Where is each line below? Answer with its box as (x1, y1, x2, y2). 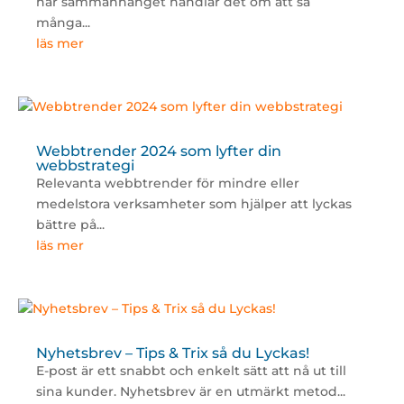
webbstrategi (35, 157, 134, 175)
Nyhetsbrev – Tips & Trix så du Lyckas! (35, 344, 309, 363)
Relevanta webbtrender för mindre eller (35, 175, 299, 192)
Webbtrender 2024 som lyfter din (35, 142, 281, 161)
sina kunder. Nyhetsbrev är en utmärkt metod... (35, 383, 345, 400)
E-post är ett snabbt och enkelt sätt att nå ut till (35, 363, 346, 380)
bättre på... (35, 216, 105, 234)
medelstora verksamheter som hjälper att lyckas (35, 196, 352, 213)
